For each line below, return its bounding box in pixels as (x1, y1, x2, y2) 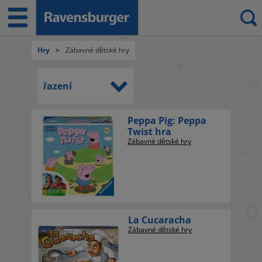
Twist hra (127, 125, 171, 138)
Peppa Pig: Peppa (127, 114, 206, 127)
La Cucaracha (128, 213, 191, 226)
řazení (43, 80, 72, 92)
